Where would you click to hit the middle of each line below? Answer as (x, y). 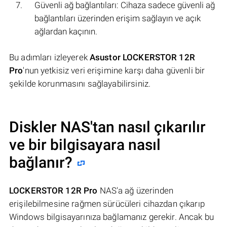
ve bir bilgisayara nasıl (85, 145)
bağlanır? (41, 163)
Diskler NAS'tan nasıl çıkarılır (107, 127)
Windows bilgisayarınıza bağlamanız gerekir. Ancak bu (111, 217)
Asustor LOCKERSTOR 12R (142, 58)
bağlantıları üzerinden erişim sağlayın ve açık (118, 18)
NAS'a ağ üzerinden (135, 191)
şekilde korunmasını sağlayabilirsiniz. (80, 84)
